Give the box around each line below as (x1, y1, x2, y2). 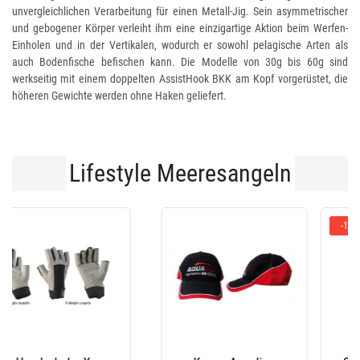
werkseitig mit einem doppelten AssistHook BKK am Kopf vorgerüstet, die (12, 72, 348, 86)
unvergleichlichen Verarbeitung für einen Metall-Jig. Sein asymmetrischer (12, 5, 348, 18)
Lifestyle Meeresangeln (68, 159, 292, 188)
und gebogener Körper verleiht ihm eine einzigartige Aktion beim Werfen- (12, 22, 348, 35)
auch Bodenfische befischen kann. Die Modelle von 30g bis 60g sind (12, 55, 348, 69)
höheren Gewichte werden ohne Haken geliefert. (12, 89, 227, 103)
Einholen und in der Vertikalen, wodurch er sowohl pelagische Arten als (12, 39, 348, 52)
